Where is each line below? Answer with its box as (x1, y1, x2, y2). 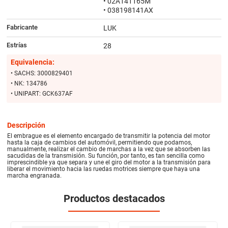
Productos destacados (63, 192, 165, 205)
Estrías (6, 41, 27, 49)
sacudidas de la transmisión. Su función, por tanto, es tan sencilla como (7, 152, 205, 159)
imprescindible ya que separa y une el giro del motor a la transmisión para (7, 158, 211, 166)
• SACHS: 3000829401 (10, 69, 73, 77)
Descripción (7, 121, 46, 129)
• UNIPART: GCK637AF (10, 90, 73, 97)
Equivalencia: (10, 58, 54, 66)
